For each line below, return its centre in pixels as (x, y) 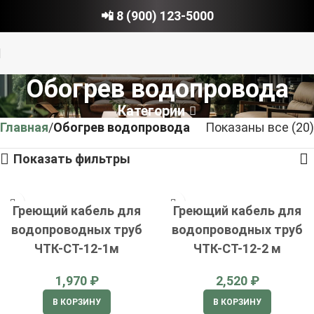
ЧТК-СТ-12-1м (77, 248)
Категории (152, 111)
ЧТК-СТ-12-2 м (237, 248)
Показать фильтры (72, 159)
